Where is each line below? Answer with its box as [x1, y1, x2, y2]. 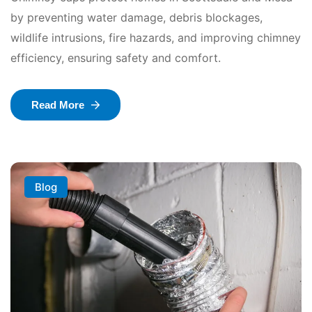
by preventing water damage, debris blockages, [10, 10, 263, 24]
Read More [31, 98, 84, 111]
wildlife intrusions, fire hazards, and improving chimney [10, 30, 301, 45]
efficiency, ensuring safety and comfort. [10, 50, 221, 65]
